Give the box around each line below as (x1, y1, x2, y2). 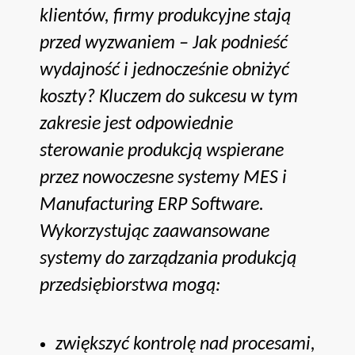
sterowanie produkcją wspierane (40, 141, 284, 161)
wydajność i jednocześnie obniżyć (40, 60, 289, 80)
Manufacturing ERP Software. (40, 195, 264, 215)
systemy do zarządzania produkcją (40, 249, 296, 269)
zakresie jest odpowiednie (40, 114, 233, 134)
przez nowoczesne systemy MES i (40, 168, 287, 188)
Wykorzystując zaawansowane (40, 222, 269, 242)
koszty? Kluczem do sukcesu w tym (40, 87, 298, 107)
